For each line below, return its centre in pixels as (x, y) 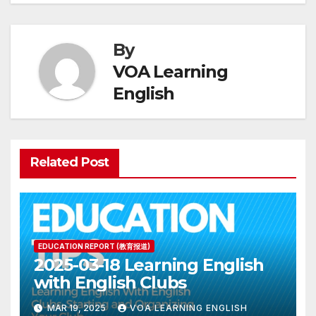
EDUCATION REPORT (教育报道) (94, 247)
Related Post (69, 162)
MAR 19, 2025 (76, 308)
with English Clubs (110, 283)
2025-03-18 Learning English (149, 265)
